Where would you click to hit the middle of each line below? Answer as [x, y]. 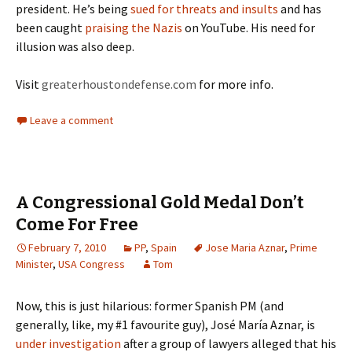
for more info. [235, 84]
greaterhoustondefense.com [119, 84]
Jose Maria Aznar [245, 247]
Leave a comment [71, 120]
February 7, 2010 [67, 247]
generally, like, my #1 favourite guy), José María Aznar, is [165, 324]
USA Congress [92, 264]
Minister [34, 264]
